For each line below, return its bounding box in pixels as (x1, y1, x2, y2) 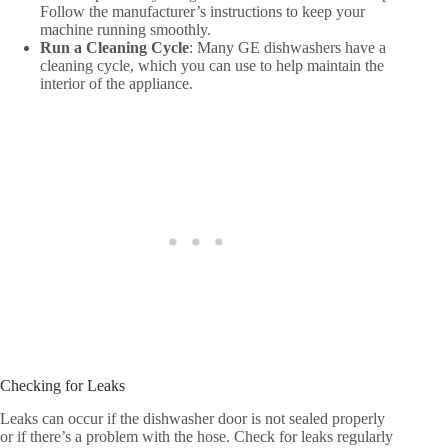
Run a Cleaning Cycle (40, 39, 189, 57)
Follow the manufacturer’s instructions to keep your (40, 3, 365, 21)
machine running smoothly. (40, 21, 211, 39)
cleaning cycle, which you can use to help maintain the (40, 57, 384, 75)
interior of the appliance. (40, 75, 193, 93)
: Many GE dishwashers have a (189, 39, 386, 57)
